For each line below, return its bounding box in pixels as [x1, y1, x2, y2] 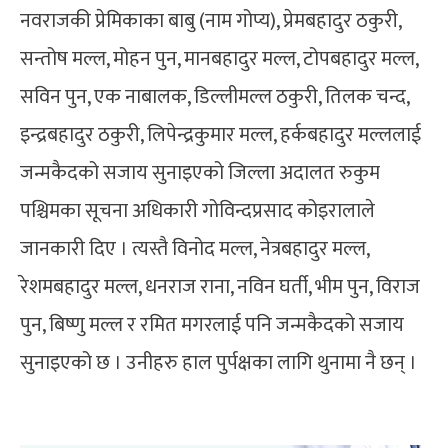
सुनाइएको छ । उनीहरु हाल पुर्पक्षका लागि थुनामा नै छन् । [20, 345, 417, 380]
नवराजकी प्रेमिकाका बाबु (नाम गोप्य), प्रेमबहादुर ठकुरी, [20, 3, 401, 38]
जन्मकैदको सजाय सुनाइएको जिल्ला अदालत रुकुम [20, 155, 380, 190]
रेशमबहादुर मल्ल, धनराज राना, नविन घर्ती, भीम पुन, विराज [20, 269, 420, 304]
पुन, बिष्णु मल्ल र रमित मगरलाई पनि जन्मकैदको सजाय [20, 307, 404, 342]
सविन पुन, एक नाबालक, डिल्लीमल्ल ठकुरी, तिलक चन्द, [20, 79, 409, 114]
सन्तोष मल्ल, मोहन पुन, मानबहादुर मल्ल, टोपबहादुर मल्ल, [20, 41, 418, 76]
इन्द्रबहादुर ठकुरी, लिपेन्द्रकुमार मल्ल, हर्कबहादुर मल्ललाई [20, 117, 421, 152]
